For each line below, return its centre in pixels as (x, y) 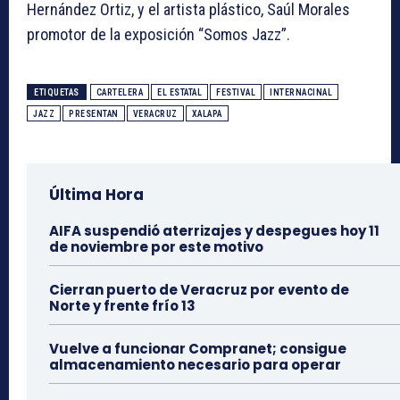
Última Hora (96, 194)
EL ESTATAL (179, 92)
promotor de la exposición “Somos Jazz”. (158, 34)
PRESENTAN (94, 113)
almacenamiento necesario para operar (195, 364)
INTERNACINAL (301, 92)
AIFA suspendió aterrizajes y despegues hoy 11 (214, 230)
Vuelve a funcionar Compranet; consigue (198, 348)
